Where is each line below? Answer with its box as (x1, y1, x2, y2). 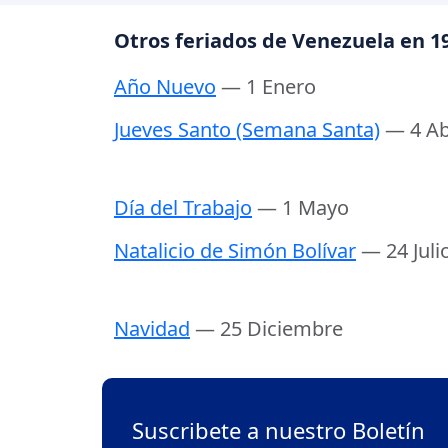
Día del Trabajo (114, 194, 252, 222)
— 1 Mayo (257, 194, 349, 222)
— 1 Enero (221, 73, 316, 101)
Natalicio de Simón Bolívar (114, 237, 356, 265)
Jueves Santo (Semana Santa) (114, 116, 380, 144)
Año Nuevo (114, 73, 216, 101)
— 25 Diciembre (195, 315, 343, 343)
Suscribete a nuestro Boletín (132, 415, 425, 446)
